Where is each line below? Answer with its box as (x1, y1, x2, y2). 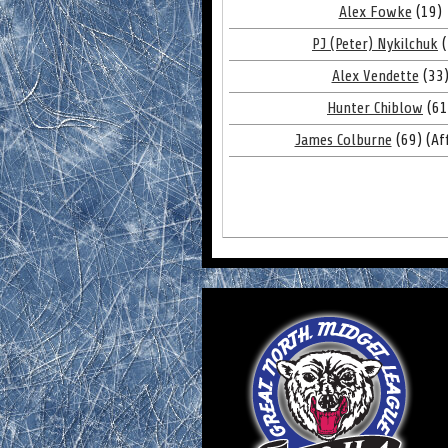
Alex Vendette (331, 67, 419, 85)
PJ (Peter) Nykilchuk (312, 35, 438, 53)
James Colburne (294, 131, 392, 149)
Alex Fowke (338, 3, 412, 21)
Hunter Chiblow (327, 99, 423, 117)
